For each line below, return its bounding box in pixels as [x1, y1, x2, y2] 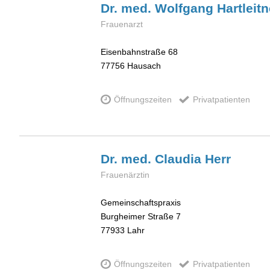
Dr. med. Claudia [101, 151, 205, 166]
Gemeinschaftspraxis [101, 198, 181, 208]
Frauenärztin [101, 169, 149, 180]
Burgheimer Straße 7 [101, 212, 181, 222]
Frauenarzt [101, 19, 143, 29]
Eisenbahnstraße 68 [101, 47, 178, 57]
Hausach [127, 61, 161, 71]
